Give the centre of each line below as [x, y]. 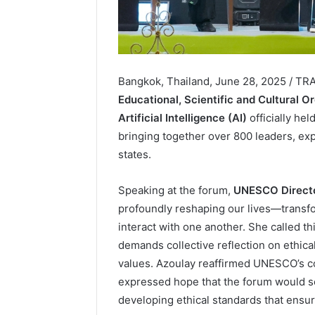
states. [135, 154]
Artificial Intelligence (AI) [182, 117]
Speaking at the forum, [176, 190]
